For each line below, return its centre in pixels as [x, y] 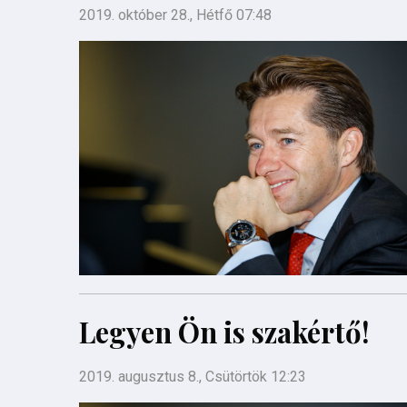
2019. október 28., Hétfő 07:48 [175, 15]
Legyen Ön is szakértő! [224, 331]
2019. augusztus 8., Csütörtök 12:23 [193, 376]
